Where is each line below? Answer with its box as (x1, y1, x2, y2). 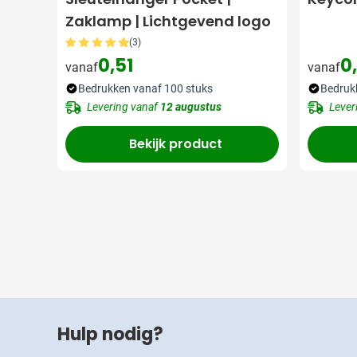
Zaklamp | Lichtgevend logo (65, 10, 271, 31)
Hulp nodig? (57, 321, 163, 347)
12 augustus (160, 100, 222, 113)
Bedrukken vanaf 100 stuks (78, 81, 213, 95)
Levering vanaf (87, 100, 160, 113)
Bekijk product (128, 134, 222, 153)
